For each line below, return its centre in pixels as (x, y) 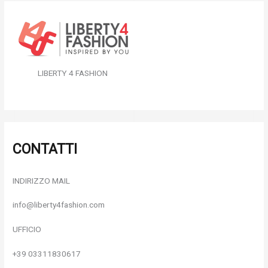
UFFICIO (27, 229)
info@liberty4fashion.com (59, 205)
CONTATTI (45, 149)
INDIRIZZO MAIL (42, 180)
